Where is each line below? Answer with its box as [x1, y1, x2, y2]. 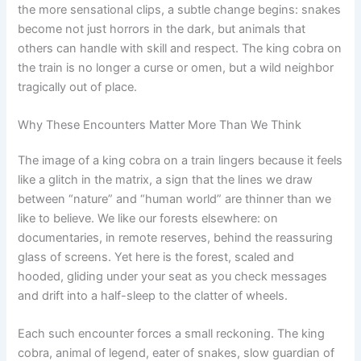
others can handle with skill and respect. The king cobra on [18, 40, 342, 56]
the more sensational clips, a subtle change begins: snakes [18, 2, 342, 17]
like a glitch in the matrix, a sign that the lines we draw [18, 172, 313, 187]
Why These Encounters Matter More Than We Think [18, 117, 302, 132]
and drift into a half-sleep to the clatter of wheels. [18, 288, 288, 303]
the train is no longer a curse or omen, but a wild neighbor [18, 60, 334, 75]
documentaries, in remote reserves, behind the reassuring [18, 230, 334, 245]
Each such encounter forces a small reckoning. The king [18, 326, 326, 342]
